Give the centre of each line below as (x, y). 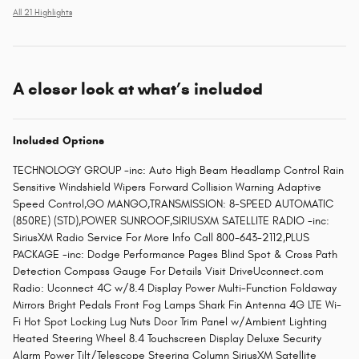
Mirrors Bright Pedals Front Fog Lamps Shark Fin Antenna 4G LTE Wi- (177, 305)
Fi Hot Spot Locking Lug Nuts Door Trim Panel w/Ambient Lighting (170, 322)
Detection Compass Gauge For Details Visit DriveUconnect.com (168, 272)
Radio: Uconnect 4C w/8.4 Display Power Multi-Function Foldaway (175, 288)
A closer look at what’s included (138, 89)
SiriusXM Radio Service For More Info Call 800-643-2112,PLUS (161, 238)
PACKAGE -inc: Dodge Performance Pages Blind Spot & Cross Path (175, 255)
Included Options (58, 141)
